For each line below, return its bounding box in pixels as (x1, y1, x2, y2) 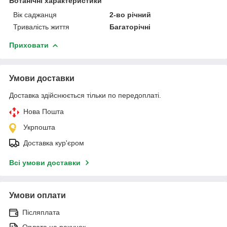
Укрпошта (23, 123, 55, 131)
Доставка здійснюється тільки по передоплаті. (9, 91, 161, 99)
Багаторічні (109, 22, 151, 31)
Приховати (9, 41, 49, 49)
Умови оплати (9, 191, 66, 200)
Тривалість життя (13, 22, 69, 31)
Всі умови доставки (9, 158, 81, 167)
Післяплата (22, 208, 60, 216)
